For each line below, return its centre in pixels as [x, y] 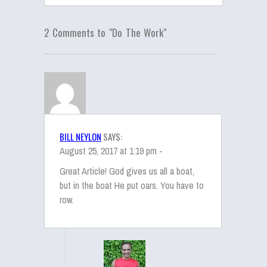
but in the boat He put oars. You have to [132, 185]
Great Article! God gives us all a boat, [127, 171]
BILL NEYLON [80, 136]
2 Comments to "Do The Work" [105, 32]
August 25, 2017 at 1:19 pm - [111, 151]
